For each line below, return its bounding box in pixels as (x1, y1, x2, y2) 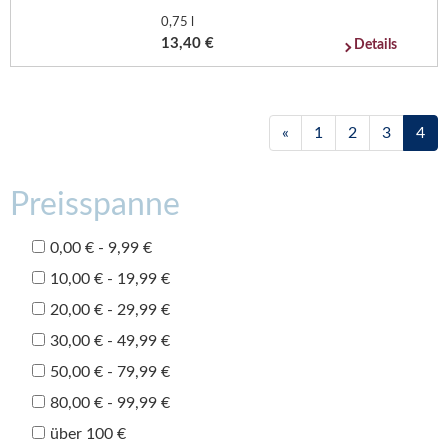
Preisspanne (10, 188, 180, 221)
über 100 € (50, 425, 126, 442)
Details (354, 37, 398, 52)
